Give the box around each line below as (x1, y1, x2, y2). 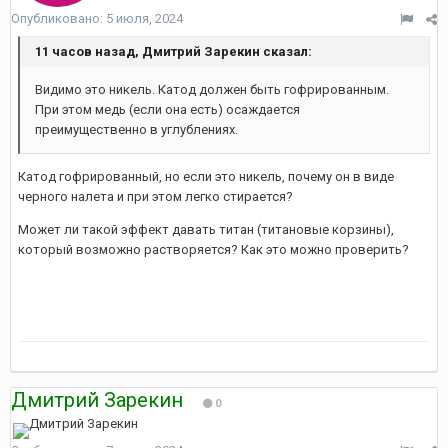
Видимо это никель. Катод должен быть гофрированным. (35, 82, 389, 97)
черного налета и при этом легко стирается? (18, 189, 293, 204)
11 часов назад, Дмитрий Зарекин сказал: (35, 44, 312, 59)
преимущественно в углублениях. (35, 122, 238, 137)
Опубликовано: (11, 11, 106, 26)
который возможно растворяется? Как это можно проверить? (18, 242, 409, 257)
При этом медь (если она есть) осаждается (35, 102, 300, 117)
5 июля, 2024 (106, 11, 183, 26)
